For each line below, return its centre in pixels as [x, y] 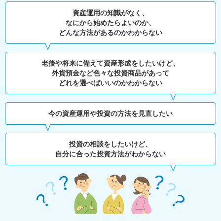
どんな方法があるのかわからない [110, 33]
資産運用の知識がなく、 [110, 13]
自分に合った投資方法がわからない [110, 154]
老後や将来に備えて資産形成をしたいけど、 [110, 63]
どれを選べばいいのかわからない [110, 83]
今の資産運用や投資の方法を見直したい [110, 113]
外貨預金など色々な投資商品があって [110, 73]
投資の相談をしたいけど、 [110, 144]
